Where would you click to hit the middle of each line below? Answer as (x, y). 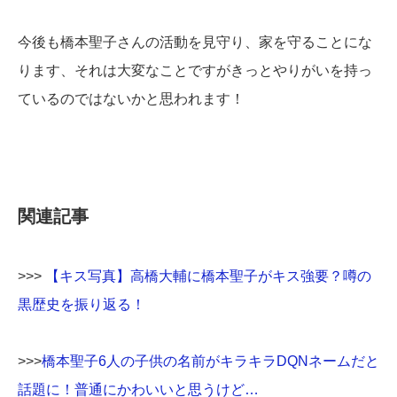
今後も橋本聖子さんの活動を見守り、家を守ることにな (195, 43)
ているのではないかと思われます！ (131, 99)
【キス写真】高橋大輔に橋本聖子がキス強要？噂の (208, 276)
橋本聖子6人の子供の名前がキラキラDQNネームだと (210, 362)
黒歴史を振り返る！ (82, 305)
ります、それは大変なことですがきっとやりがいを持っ (195, 71)
